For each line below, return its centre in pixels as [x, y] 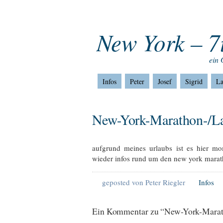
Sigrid [194, 81]
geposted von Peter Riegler [144, 182]
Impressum [136, 14]
